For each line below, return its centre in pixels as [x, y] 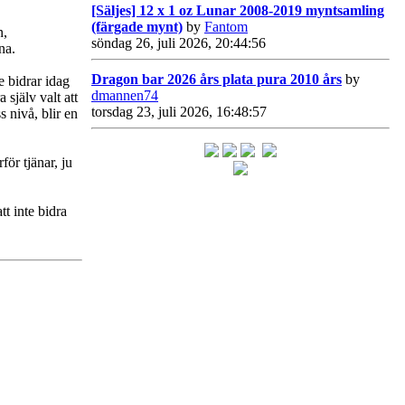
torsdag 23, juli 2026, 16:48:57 [179, 111]
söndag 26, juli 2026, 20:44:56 [179, 42]
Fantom [226, 26]
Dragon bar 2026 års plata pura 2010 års [217, 79]
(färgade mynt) [137, 26]
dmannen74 [125, 95]
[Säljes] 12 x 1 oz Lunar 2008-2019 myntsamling [238, 10]
